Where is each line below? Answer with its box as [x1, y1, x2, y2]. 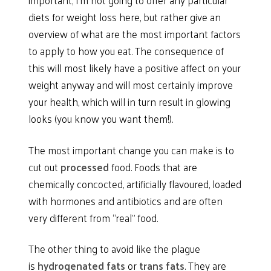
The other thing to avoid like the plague [28, 240, 201, 258]
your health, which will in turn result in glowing [28, 92, 231, 111]
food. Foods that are [111, 157, 198, 176]
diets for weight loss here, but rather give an [28, 7, 221, 26]
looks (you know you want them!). [28, 109, 174, 128]
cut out [28, 157, 61, 176]
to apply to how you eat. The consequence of [28, 41, 224, 60]
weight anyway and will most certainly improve [28, 75, 233, 94]
